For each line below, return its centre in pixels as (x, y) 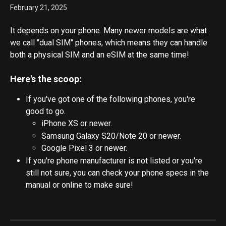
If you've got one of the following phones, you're (111, 99)
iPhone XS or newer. (78, 124)
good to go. (47, 111)
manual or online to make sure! (79, 185)
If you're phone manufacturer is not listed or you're (115, 160)
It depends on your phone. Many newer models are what (109, 31)
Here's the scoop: (46, 79)
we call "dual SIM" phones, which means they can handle (110, 43)
